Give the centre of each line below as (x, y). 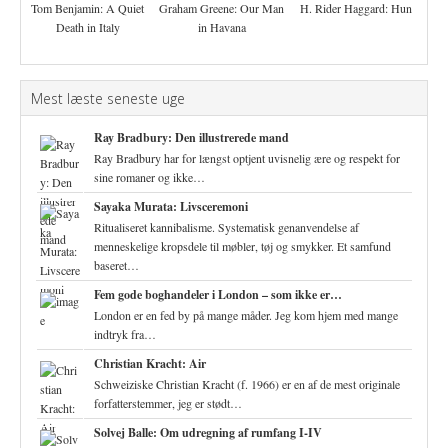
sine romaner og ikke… (149, 177)
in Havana (221, 27)
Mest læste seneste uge (108, 98)
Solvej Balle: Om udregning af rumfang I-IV (208, 432)
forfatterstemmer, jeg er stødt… (168, 403)
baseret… (116, 265)
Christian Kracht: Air (150, 363)
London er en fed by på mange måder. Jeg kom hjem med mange (246, 315)
